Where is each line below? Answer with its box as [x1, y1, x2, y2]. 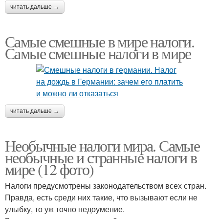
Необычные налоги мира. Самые [5, 135, 200, 156]
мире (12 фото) [5, 158, 94, 180]
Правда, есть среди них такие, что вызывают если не [5, 192, 197, 203]
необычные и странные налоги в [5, 147, 197, 168]
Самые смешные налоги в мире [5, 43, 191, 64]
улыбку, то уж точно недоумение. [5, 203, 125, 215]
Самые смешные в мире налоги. [5, 31, 195, 52]
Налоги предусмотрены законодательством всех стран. [5, 180, 206, 192]
